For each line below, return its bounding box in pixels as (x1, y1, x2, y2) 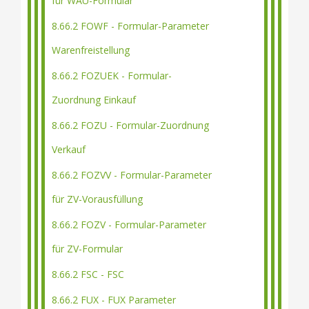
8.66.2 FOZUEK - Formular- (52, 69, 172, 82)
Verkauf (52, 143, 86, 156)
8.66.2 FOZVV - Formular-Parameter (52, 168, 212, 181)
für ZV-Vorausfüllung (52, 192, 143, 206)
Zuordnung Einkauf (52, 93, 136, 106)
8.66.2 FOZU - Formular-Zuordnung (52, 119, 209, 132)
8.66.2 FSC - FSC (52, 268, 124, 281)
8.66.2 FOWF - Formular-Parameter (52, 19, 209, 32)
